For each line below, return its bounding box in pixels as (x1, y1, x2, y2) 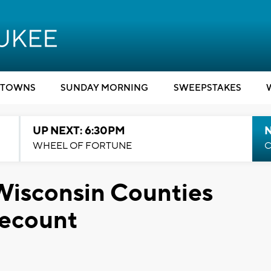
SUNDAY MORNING (60, 82, 148, 94)
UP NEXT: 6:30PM (32, 124, 125, 138)
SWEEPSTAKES (173, 82, 241, 94)
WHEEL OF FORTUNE (32, 140, 132, 152)
